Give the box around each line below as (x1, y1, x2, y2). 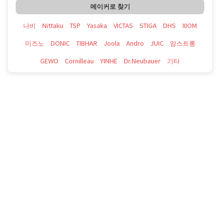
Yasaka (87, 20, 107, 30)
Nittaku (42, 20, 63, 30)
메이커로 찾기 (90, 1, 130, 11)
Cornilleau (65, 55, 94, 65)
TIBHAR (76, 38, 97, 48)
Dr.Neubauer (124, 55, 161, 65)
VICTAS (113, 20, 133, 30)
